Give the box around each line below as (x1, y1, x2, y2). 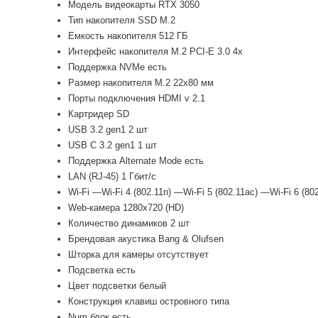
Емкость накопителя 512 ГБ (68, 30, 189, 41)
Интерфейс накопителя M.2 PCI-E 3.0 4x (68, 45, 243, 57)
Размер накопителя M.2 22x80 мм (68, 77, 214, 88)
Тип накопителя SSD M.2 (68, 14, 176, 26)
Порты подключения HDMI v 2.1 (68, 92, 206, 104)
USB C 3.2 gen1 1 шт (68, 139, 158, 150)
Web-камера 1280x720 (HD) (68, 202, 185, 213)
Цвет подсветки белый (68, 280, 167, 291)
